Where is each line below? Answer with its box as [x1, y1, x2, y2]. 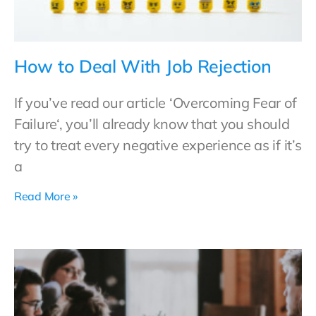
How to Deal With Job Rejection [14, 55, 272, 77]
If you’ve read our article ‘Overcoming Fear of [14, 94, 297, 111]
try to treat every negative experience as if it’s [14, 136, 302, 154]
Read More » [14, 189, 78, 203]
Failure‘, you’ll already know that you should [14, 115, 290, 133]
